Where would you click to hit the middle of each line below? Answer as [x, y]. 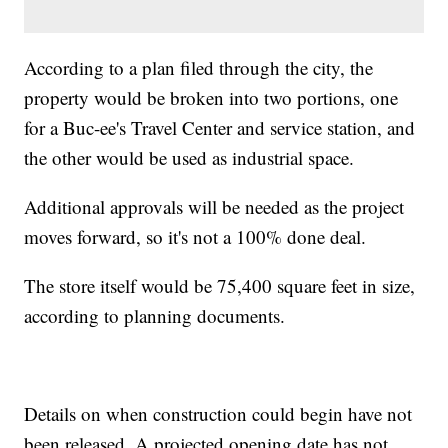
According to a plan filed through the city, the [199, 67]
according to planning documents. [155, 315]
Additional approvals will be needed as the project [214, 206]
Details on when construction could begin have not [218, 413]
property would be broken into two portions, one [211, 97]
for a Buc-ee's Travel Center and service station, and [220, 127]
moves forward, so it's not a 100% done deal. [195, 236]
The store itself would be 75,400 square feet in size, [220, 285]
